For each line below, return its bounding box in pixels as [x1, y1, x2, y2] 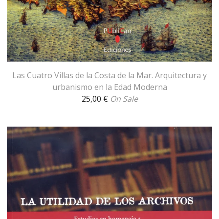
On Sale [109, 93, 138, 105]
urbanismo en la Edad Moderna [52, 82, 167, 93]
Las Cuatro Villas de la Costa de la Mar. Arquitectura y [12, 70, 207, 81]
